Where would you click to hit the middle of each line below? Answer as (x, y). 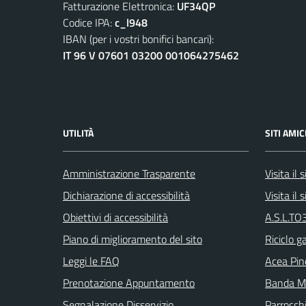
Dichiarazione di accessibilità (126, 195)
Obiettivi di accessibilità (115, 217)
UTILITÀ (78, 133)
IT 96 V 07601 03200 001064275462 (151, 55)
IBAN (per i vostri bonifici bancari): (138, 39)
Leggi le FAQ (91, 261)
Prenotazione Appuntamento (129, 282)
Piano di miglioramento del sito (133, 239)
